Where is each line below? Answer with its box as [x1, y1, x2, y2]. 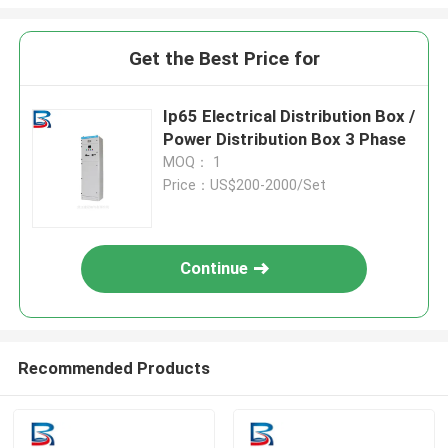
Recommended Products [17, 357, 210, 378]
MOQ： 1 [163, 154, 222, 171]
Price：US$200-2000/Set [163, 177, 327, 194]
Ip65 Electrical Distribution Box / [163, 106, 416, 127]
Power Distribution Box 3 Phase [163, 129, 407, 150]
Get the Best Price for [128, 47, 320, 71]
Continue [180, 258, 249, 279]
